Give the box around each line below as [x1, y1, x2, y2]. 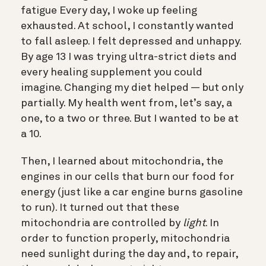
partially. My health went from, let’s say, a [21, 97, 232, 109]
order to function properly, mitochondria [21, 233, 230, 244]
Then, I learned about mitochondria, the [21, 156, 223, 167]
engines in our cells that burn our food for [21, 171, 235, 182]
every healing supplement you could [21, 66, 202, 78]
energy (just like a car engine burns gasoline [21, 186, 243, 198]
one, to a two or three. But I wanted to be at [21, 113, 239, 124]
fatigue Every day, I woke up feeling [21, 5, 197, 16]
